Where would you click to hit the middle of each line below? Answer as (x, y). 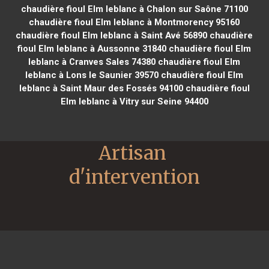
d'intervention (134, 177)
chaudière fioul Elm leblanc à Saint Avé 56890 (112, 35)
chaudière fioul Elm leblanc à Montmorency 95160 (134, 22)
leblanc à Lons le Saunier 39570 (92, 75)
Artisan (132, 153)
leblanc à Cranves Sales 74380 (92, 62)
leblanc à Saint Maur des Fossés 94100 (101, 88)
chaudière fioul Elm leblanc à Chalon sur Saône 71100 (134, 9)
